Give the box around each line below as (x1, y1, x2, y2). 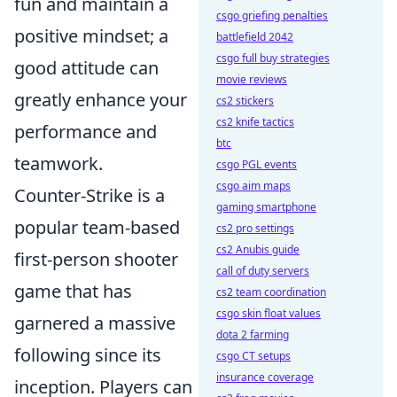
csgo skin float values (216, 306, 321, 321)
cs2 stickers (216, 93, 274, 108)
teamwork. (14, 151, 103, 175)
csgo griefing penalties (216, 8, 328, 23)
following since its (14, 342, 161, 367)
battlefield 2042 (216, 29, 293, 44)
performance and (14, 119, 157, 144)
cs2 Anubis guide (216, 242, 300, 257)
